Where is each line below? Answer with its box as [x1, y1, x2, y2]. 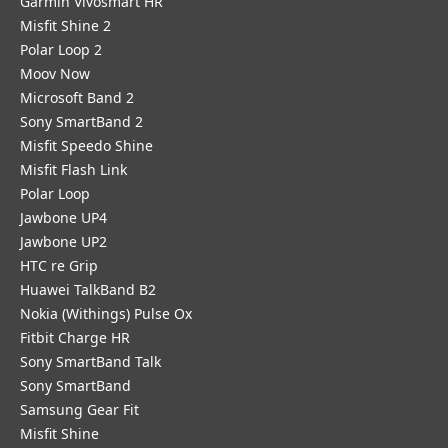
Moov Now [20, 64, 90, 83]
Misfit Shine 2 [20, 16, 111, 35]
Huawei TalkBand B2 [20, 280, 156, 299]
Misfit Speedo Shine [20, 136, 153, 155]
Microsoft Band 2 [20, 88, 134, 107]
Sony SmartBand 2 [20, 112, 143, 131]
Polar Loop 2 [20, 40, 102, 59]
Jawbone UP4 [20, 208, 107, 227]
